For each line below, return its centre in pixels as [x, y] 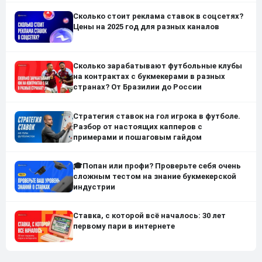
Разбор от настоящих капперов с [138, 126]
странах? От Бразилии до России [137, 87]
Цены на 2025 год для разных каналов [146, 27]
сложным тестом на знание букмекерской [155, 176]
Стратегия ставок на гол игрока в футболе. [157, 116]
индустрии [94, 187]
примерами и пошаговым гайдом [137, 137]
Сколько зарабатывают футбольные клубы [158, 66]
